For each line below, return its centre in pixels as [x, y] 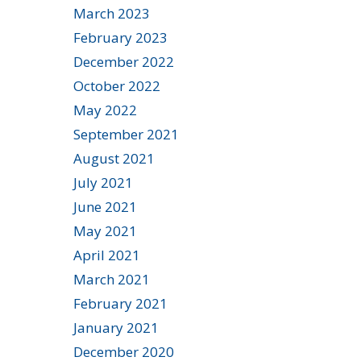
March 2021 [112, 279]
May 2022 [105, 110]
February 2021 [120, 303]
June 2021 [105, 206]
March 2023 [112, 13]
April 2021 [107, 255]
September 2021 [126, 134]
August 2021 [114, 158]
